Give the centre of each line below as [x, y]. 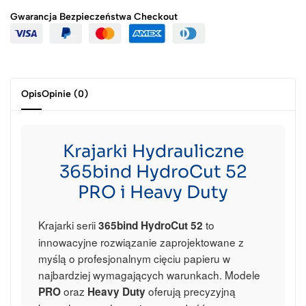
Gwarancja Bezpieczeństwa [71, 17]
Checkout [154, 17]
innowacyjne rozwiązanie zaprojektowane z [141, 242]
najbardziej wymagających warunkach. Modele [149, 275]
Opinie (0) [65, 94]
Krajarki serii [68, 225]
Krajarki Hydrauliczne [153, 151]
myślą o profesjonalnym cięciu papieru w [134, 258]
